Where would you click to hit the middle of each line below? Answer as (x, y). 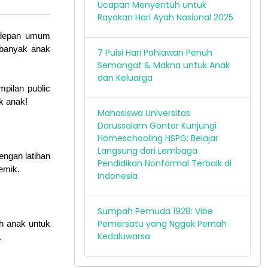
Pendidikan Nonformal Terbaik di (165, 163)
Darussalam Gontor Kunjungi (157, 126)
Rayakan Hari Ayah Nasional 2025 (165, 17)
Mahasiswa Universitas (144, 113)
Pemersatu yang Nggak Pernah (162, 224)
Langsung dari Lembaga (147, 151)
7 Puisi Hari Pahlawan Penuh (155, 53)
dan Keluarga (125, 78)
